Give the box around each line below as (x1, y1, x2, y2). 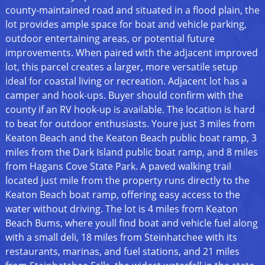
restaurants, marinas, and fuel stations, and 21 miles (5, 245, 240, 258)
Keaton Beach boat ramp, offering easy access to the (5, 188, 240, 202)
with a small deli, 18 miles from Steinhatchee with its (5, 231, 237, 244)
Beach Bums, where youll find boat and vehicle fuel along (5, 216, 258, 230)
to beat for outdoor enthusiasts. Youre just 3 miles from (5, 117, 255, 131)
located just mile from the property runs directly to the (5, 174, 250, 188)
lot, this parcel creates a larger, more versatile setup (5, 60, 238, 74)
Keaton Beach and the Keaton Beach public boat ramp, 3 (5, 131, 257, 145)
